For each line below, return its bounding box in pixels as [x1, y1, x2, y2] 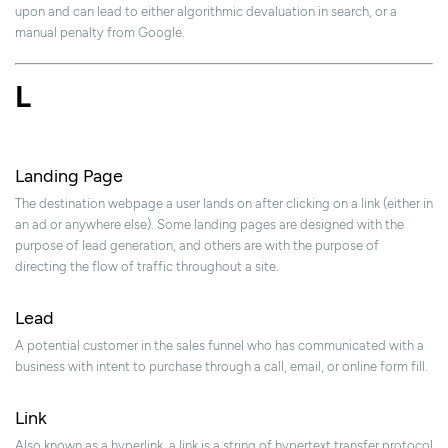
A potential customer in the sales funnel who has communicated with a [15, 338, 424, 354]
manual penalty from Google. [15, 25, 185, 41]
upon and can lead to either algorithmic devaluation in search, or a [15, 4, 397, 20]
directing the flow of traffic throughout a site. [15, 259, 279, 275]
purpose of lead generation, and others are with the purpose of [15, 238, 379, 254]
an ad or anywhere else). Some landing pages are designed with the [15, 217, 404, 233]
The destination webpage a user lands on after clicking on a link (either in [15, 196, 433, 212]
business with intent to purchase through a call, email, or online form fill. [15, 359, 428, 375]
